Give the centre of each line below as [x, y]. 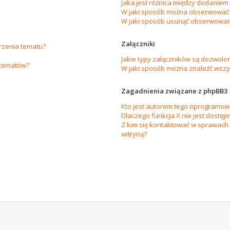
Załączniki [138, 44]
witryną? [134, 134]
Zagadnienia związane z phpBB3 [174, 91]
